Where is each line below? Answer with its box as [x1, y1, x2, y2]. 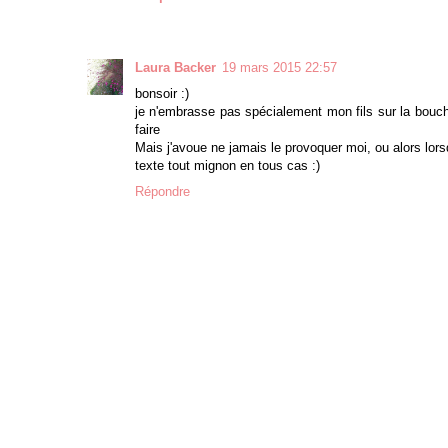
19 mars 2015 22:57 [222, 59, 337, 75]
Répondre [135, 183, 190, 199]
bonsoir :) [135, 85, 189, 101]
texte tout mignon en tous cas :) [135, 157, 320, 173]
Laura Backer [135, 59, 216, 75]
